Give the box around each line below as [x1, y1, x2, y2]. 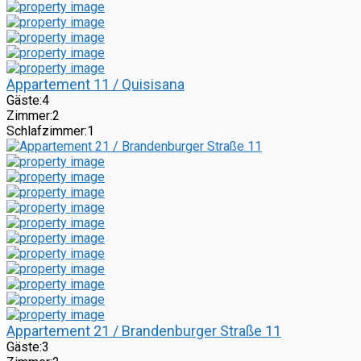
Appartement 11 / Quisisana [6, 76, 185, 93]
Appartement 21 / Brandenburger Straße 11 [6, 322, 281, 340]
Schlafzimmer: [6, 123, 87, 139]
